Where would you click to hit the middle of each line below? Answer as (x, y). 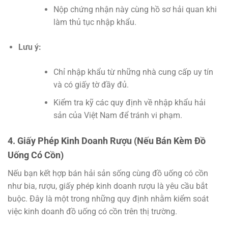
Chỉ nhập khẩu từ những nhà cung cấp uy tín (133, 72)
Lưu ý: (30, 47)
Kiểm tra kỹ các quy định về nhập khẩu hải (129, 102)
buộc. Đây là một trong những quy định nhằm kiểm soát (108, 198)
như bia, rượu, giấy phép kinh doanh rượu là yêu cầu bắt (108, 186)
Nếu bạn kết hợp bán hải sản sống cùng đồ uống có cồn (108, 173)
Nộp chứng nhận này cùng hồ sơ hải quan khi (135, 10)
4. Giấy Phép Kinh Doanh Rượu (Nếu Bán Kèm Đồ (107, 140)
